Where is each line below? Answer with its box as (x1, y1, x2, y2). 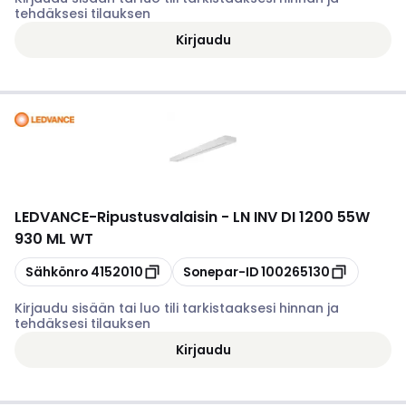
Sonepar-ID (183, 262, 258, 281)
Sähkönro (25, 262, 88, 281)
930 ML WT (14, 228, 93, 249)
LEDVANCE (14, 207, 89, 227)
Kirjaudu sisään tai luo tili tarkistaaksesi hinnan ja (14, 299, 339, 317)
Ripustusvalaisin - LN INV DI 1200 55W (97, 207, 370, 227)
